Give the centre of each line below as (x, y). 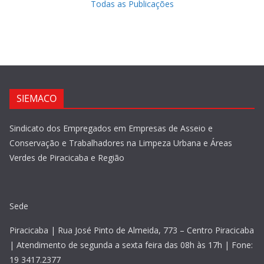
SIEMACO (37, 98)
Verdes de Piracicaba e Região (67, 158)
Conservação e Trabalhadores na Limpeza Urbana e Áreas (121, 143)
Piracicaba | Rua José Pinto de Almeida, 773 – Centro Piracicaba (132, 230)
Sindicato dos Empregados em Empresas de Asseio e (111, 128)
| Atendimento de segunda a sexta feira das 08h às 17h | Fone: (131, 245)
